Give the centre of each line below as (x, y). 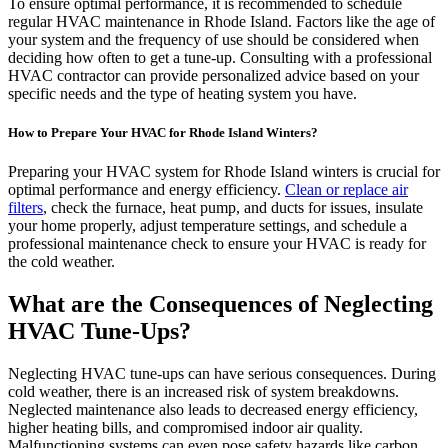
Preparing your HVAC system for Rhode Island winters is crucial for (224, 172)
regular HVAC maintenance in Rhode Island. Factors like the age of (221, 21)
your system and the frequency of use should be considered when (213, 39)
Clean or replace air (346, 190)
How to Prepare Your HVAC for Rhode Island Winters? (163, 133)
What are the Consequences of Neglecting (220, 304)
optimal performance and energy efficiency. (146, 190)
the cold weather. (61, 262)
